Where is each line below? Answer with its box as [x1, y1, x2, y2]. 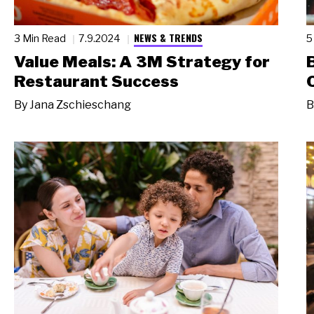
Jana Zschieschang [29, 97, 131, 111]
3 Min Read [14, 32, 68, 45]
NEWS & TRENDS [133, 29, 203, 45]
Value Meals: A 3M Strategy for [14, 52, 270, 72]
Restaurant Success [14, 71, 179, 92]
